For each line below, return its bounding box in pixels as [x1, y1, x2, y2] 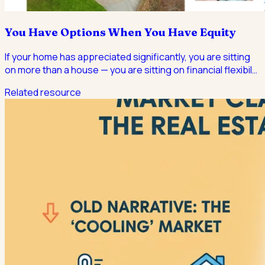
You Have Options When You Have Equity [5, 25, 236, 39]
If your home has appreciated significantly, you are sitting [5, 50, 250, 63]
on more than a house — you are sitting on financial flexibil [5, 63, 252, 76]
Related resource [5, 85, 81, 99]
